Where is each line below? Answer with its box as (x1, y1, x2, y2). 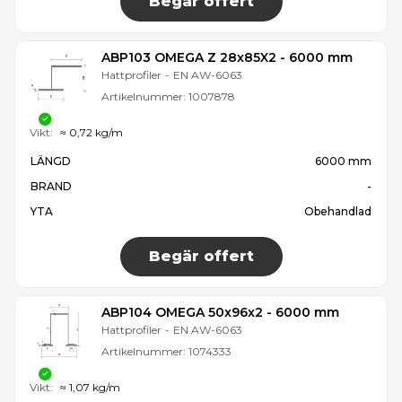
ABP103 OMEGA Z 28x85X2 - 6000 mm (101, 48, 353, 66)
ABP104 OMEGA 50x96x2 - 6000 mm (101, 303, 339, 320)
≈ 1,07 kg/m (60, 380, 120, 395)
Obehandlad (304, 204, 371, 218)
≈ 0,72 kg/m (60, 125, 123, 139)
